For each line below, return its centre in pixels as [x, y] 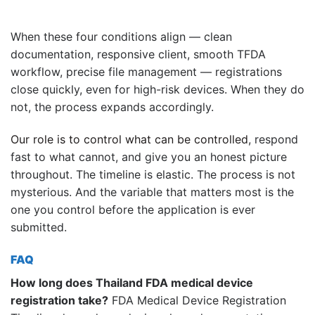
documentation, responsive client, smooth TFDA [138, 54]
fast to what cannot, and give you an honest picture [149, 156]
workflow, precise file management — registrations [146, 72]
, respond [273, 139]
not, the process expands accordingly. [112, 107]
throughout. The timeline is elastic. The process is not [153, 174]
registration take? [59, 300]
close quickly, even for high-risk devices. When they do [157, 90]
